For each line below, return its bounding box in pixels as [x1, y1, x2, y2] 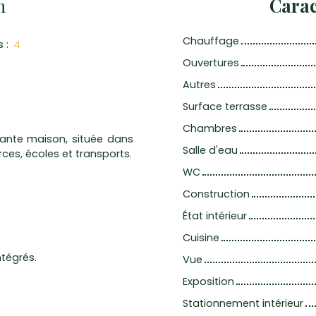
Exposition [183, 274, 234, 289]
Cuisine [183, 231, 219, 245]
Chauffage [183, 34, 239, 49]
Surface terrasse [183, 99, 267, 114]
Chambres [183, 121, 237, 136]
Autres [183, 78, 216, 92]
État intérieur [183, 209, 247, 224]
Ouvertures [183, 56, 239, 71]
